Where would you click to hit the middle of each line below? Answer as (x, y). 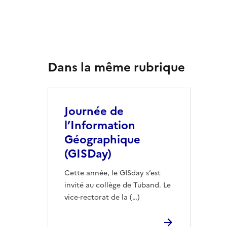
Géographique (102, 140)
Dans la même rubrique (116, 67)
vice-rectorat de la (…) (102, 197)
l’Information (100, 125)
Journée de (94, 111)
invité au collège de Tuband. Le (118, 185)
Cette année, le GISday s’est (112, 173)
